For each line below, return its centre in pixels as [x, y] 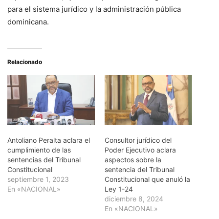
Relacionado [25, 62]
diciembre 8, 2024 [134, 198]
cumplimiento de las [39, 150]
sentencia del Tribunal [140, 169]
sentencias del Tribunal [44, 159]
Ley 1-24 [119, 189]
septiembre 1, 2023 [38, 179]
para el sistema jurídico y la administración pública [94, 9]
